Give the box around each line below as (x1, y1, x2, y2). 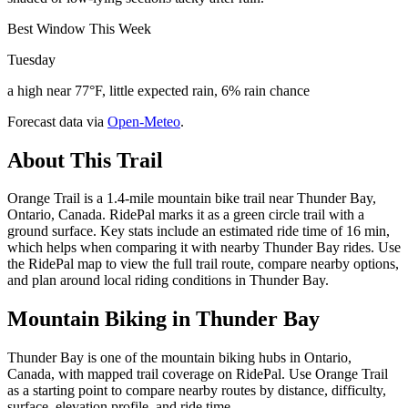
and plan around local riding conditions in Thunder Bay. (7, 272, 329, 289)
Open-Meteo (107, 113, 180, 129)
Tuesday (7, 51, 56, 67)
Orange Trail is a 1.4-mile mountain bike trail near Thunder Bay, (7, 190, 376, 207)
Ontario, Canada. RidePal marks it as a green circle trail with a (7, 207, 364, 223)
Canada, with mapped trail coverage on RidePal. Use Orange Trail (7, 366, 388, 382)
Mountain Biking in (7, 307, 196, 331)
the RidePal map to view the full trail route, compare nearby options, (7, 256, 399, 272)
